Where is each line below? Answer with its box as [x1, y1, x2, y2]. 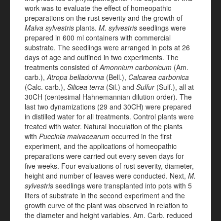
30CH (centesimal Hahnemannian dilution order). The [25, 92, 192, 102]
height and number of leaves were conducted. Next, [25, 171, 188, 181]
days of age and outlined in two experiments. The [25, 52, 179, 62]
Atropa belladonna [47, 72, 104, 82]
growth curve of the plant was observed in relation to [25, 200, 188, 210]
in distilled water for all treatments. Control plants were [25, 111, 194, 121]
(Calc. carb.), [25, 82, 67, 92]
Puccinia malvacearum [39, 131, 110, 141]
